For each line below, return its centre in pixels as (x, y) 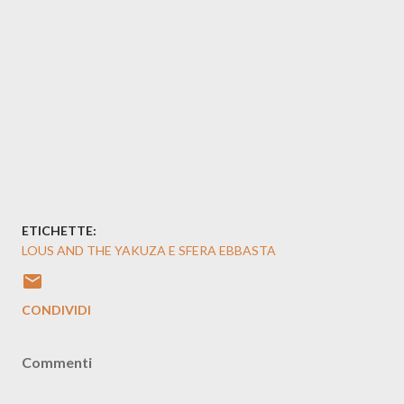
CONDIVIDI (56, 310)
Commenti (57, 362)
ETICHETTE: (59, 230)
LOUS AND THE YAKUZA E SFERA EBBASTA (149, 250)
